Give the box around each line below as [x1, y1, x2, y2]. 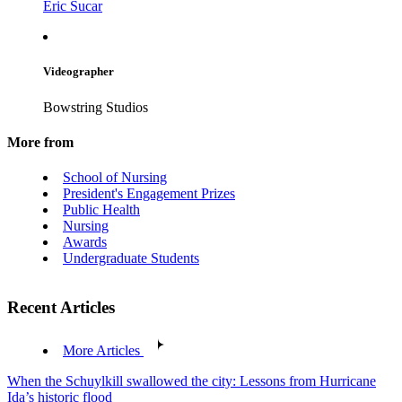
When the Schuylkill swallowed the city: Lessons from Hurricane [7, 373, 376, 389]
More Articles [63, 343, 140, 359]
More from [7, 134, 74, 150]
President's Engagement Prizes [63, 186, 235, 202]
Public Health [63, 202, 140, 218]
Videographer [43, 65, 114, 79]
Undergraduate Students [63, 250, 199, 267]
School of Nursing [63, 170, 167, 186]
